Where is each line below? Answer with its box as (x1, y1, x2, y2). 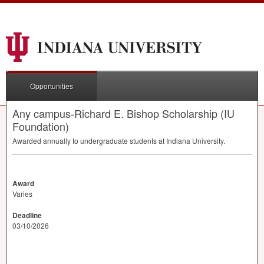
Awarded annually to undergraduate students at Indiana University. (12, 136, 225, 146)
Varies (12, 189, 32, 199)
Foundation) (12, 118, 69, 134)
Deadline (12, 210, 42, 220)
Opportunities (30, 81, 73, 91)
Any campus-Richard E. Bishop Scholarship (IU (12, 105, 235, 121)
